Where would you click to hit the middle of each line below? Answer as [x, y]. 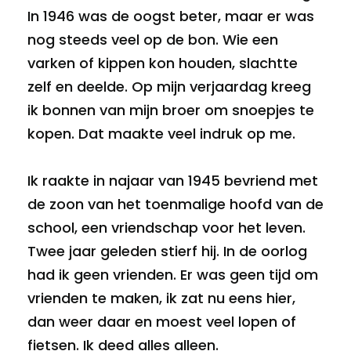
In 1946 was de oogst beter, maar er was [171, 16]
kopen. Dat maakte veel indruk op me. [161, 134]
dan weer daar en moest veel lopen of [162, 322]
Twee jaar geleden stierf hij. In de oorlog [167, 251]
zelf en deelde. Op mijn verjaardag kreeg [169, 87]
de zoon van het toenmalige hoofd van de [175, 204]
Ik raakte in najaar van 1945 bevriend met [173, 181]
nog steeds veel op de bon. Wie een [153, 40]
